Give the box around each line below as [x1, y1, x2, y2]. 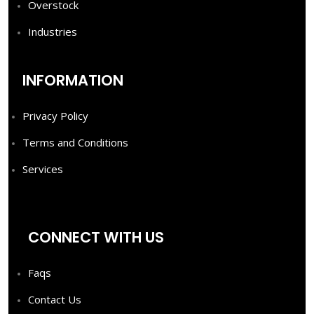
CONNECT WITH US [28, 227, 164, 247]
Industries [28, 25, 77, 39]
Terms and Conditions [22, 135, 128, 149]
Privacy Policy [22, 109, 88, 123]
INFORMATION [22, 70, 123, 90]
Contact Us [28, 292, 81, 306]
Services [22, 162, 63, 176]
